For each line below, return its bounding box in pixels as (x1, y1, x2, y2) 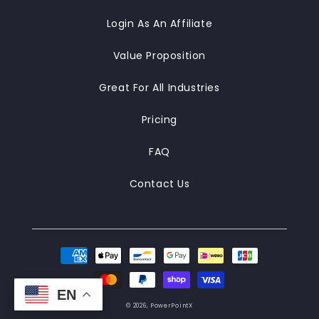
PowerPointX (150, 301, 193, 310)
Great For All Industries (99, 80, 220, 95)
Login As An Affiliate (106, 16, 213, 31)
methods (56, 261, 108, 276)
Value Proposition (113, 48, 206, 63)
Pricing (141, 113, 178, 127)
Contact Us (129, 177, 190, 191)
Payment (56, 241, 108, 256)
